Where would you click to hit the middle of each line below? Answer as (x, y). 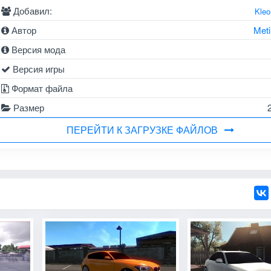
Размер (27, 107)
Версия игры (37, 68)
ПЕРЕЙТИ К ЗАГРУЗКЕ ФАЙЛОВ (142, 129)
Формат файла (41, 88)
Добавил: (31, 10)
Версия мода (37, 49)
